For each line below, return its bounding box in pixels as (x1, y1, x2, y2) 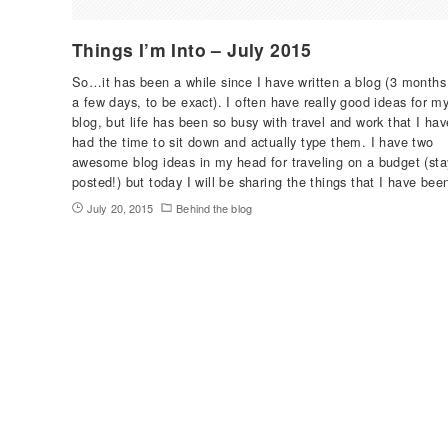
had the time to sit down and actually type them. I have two (72, 131, 434, 151)
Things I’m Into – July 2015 (72, 36, 312, 62)
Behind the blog (176, 199, 252, 216)
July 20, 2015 (87, 199, 154, 216)
